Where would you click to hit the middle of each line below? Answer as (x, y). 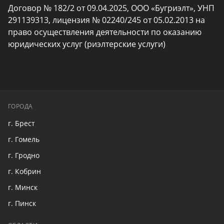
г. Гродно (24, 155)
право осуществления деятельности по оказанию (105, 32)
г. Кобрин (24, 171)
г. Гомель (24, 139)
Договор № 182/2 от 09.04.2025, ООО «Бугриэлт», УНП (111, 8)
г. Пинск (22, 203)
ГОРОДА (20, 106)
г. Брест (21, 123)
